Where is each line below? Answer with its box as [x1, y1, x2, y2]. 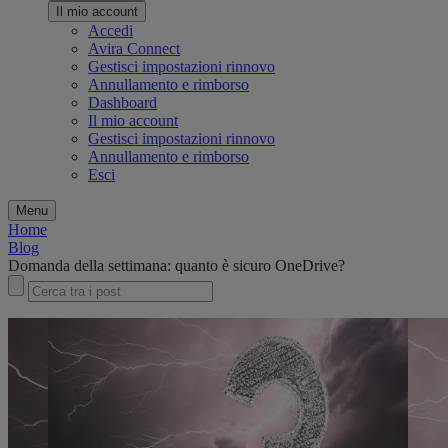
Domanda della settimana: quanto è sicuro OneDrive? [8, 257, 345, 275]
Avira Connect [88, 40, 180, 58]
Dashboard [88, 94, 157, 112]
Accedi [88, 22, 133, 40]
